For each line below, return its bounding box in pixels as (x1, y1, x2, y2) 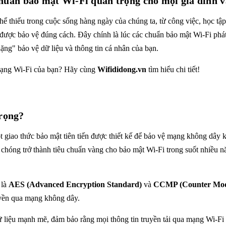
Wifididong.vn (97, 65, 146, 74)
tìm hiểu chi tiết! (146, 65, 200, 74)
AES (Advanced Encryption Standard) (9, 180, 142, 189)
